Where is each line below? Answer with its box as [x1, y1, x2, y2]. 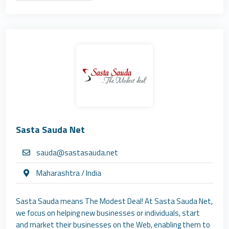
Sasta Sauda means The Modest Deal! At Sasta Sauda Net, [16, 195, 213, 207]
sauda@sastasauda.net [36, 147, 119, 158]
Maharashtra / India [36, 167, 102, 179]
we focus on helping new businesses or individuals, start [16, 207, 200, 219]
